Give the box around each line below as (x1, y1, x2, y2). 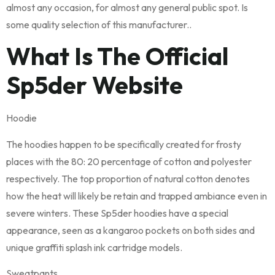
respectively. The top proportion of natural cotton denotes (6, 172, 250, 185)
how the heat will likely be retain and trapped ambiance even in (6, 189, 267, 202)
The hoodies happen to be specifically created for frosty (6, 137, 241, 150)
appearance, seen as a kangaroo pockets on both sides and (6, 223, 255, 236)
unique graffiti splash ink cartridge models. (6, 241, 182, 254)
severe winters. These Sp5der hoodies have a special (6, 206, 228, 219)
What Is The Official (6, 41, 228, 72)
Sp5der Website (6, 69, 183, 101)
